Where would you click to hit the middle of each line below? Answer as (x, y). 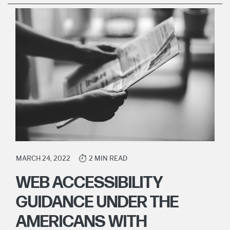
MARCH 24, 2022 (43, 158)
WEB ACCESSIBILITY (89, 183)
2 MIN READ (108, 158)
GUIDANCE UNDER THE (97, 202)
